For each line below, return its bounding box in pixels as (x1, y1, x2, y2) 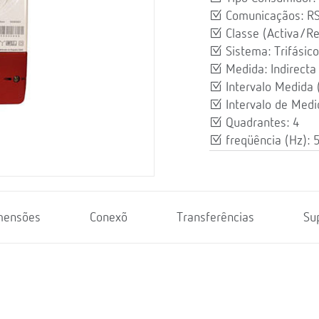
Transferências (177, 211, 254, 224)
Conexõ (90, 211, 127, 224)
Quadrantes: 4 (222, 117, 300, 130)
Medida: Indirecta (222, 63, 316, 76)
